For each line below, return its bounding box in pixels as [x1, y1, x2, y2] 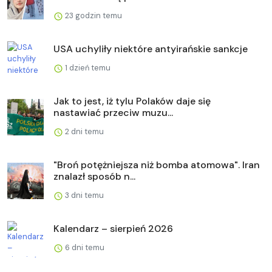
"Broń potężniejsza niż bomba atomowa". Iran [53, 158, 260, 171]
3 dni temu [63, 189, 104, 200]
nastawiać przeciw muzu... [53, 106, 173, 119]
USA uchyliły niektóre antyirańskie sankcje [53, 42, 248, 55]
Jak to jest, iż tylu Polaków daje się [53, 94, 211, 107]
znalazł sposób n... [53, 169, 135, 183]
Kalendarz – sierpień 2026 [53, 222, 173, 235]
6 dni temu [63, 242, 104, 253]
